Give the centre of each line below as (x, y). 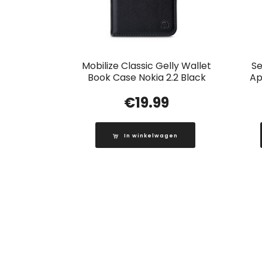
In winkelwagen (151, 136)
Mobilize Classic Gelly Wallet (147, 66)
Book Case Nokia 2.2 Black (146, 78)
